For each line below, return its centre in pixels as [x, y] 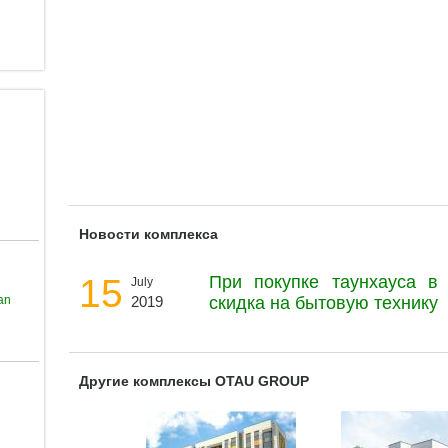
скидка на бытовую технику [323, 303]
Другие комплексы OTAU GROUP [194, 381]
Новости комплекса [148, 234]
